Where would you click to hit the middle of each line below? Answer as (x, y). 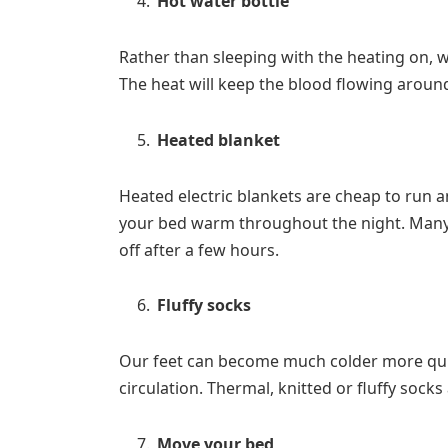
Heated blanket (218, 139)
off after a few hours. (198, 249)
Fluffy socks (203, 305)
